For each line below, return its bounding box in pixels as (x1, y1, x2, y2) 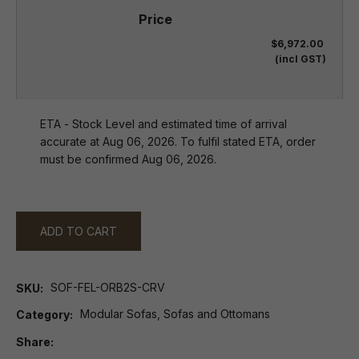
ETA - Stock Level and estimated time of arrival (40, 117, 287, 131)
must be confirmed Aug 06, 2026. (40, 152, 216, 166)
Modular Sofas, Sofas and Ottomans (80, 307, 270, 321)
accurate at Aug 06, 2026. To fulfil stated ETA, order (40, 135, 316, 148)
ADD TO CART (40, 224, 117, 238)
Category (16, 308, 70, 322)
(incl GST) (275, 53, 326, 65)
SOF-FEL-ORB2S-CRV (50, 280, 165, 294)
